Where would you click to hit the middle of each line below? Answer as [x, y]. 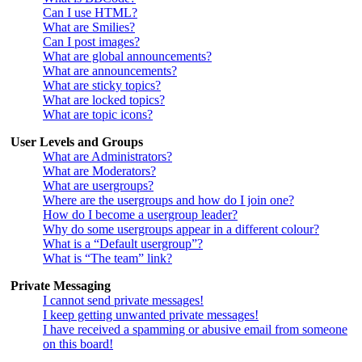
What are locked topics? [104, 99]
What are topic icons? [98, 114]
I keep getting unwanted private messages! [151, 314]
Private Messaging [61, 285]
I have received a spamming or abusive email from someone [195, 329]
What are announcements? [110, 70]
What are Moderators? [99, 170]
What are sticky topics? [102, 85]
